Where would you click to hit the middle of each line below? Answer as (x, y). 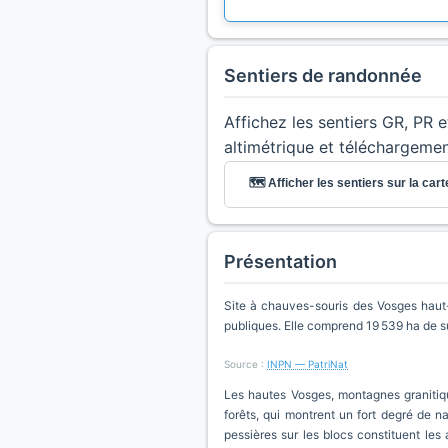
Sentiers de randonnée (323, 75)
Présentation (280, 261)
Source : (245, 364)
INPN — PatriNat (307, 364)
